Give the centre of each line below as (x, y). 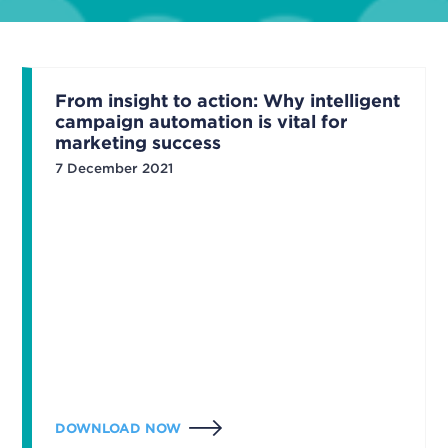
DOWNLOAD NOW (117, 427)
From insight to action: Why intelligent (227, 101)
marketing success (137, 143)
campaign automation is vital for (200, 122)
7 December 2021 (113, 168)
